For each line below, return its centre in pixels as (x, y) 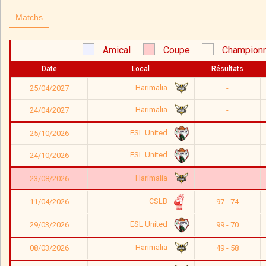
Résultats (227, 69)
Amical (116, 50)
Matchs (29, 17)
